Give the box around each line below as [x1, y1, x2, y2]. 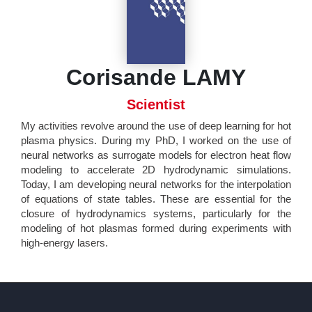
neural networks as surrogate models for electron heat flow [21, 149, 291, 162]
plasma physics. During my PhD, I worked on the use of [21, 134, 291, 147]
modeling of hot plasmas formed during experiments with [21, 222, 291, 235]
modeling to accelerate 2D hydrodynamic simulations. [21, 164, 291, 176]
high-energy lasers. [21, 237, 108, 249]
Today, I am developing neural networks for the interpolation [21, 178, 291, 191]
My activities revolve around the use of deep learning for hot [21, 120, 291, 132]
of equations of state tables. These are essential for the [21, 193, 291, 205]
